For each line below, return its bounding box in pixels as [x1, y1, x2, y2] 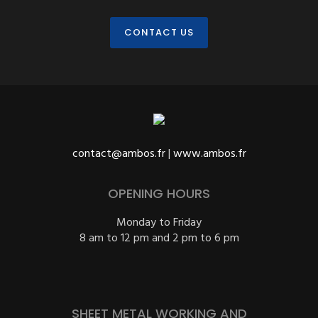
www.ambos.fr [172, 145, 246, 163]
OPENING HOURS [108, 185, 210, 202]
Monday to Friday [116, 214, 202, 232]
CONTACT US [124, 26, 194, 39]
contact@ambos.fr [72, 145, 165, 163]
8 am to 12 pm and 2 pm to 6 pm [79, 229, 239, 248]
